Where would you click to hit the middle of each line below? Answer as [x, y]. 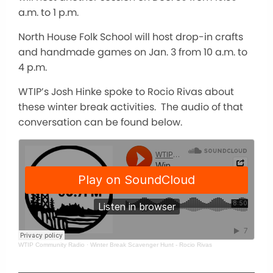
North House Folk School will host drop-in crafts [131, 37]
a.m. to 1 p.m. [48, 12]
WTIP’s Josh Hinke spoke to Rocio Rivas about [126, 91]
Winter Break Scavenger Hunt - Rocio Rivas [151, 244]
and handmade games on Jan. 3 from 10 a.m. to [133, 52]
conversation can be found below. [100, 122]
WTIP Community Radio [51, 244]
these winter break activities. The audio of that [131, 107]
